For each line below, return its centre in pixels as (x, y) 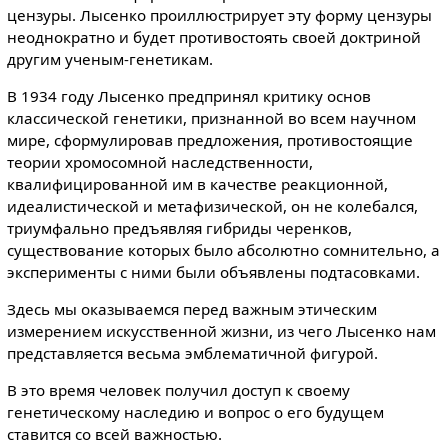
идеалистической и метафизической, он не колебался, (212, 206)
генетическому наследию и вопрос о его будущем (195, 412)
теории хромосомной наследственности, (159, 162)
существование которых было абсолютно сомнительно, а (223, 250)
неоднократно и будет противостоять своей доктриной (213, 36)
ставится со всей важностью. (114, 434)
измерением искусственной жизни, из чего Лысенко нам (221, 331)
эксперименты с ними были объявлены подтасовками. (213, 272)
